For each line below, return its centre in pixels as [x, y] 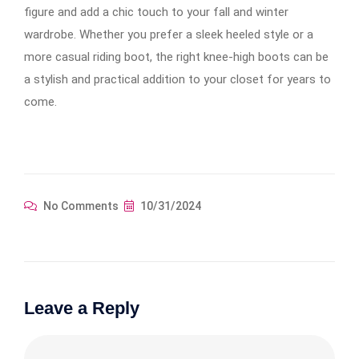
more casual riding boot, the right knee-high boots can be [176, 56]
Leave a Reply [82, 308]
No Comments [80, 206]
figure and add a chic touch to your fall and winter [156, 12]
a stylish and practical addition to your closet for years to [177, 79]
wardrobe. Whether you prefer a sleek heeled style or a [169, 34]
